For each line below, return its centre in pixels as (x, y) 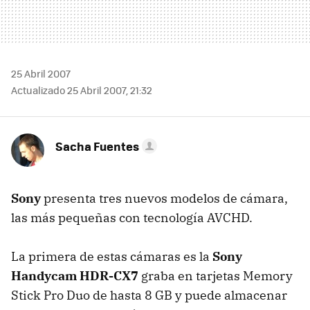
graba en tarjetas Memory (216, 276)
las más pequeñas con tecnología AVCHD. (132, 218)
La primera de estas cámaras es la (112, 256)
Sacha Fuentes (97, 146)
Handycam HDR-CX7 (75, 276)
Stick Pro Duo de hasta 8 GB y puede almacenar (149, 295)
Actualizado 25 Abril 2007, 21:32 (82, 90)
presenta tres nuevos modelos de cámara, (164, 198)
